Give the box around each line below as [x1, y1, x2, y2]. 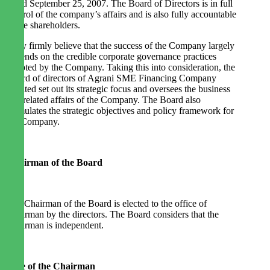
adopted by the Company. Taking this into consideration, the [7, 62, 235, 73]
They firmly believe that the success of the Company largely [7, 40, 234, 51]
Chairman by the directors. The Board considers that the [7, 209, 219, 220]
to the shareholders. [7, 20, 80, 31]
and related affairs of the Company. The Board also [7, 95, 201, 105]
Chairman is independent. [7, 220, 104, 231]
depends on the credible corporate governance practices [7, 51, 216, 62]
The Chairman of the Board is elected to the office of [7, 198, 207, 209]
